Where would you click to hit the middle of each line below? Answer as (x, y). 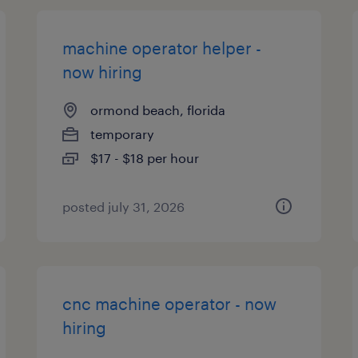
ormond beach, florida (158, 110)
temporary (123, 134)
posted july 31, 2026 (124, 207)
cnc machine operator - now (170, 304)
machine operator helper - (162, 48)
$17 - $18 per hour (145, 158)
